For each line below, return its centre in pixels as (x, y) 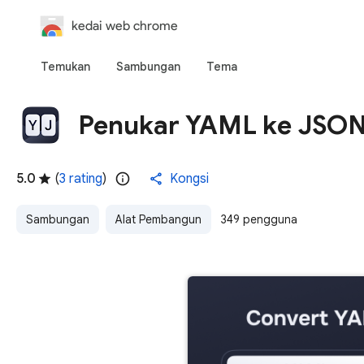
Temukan (65, 67)
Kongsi (189, 179)
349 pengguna (259, 219)
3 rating (81, 179)
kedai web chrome (125, 26)
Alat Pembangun (158, 219)
